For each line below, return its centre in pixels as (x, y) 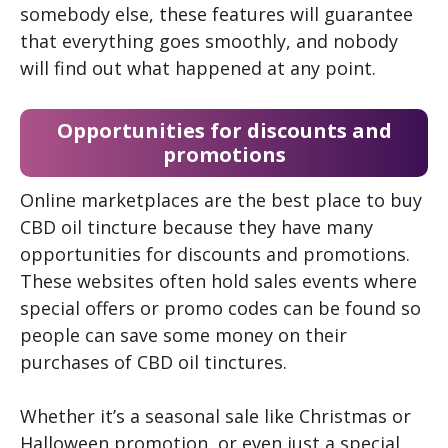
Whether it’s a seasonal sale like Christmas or (215, 416)
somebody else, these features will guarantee (216, 14)
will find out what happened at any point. (198, 68)
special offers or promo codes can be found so (220, 308)
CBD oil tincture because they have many (196, 227)
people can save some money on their (183, 335)
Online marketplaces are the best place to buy (221, 200)
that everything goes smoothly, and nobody (209, 41)
